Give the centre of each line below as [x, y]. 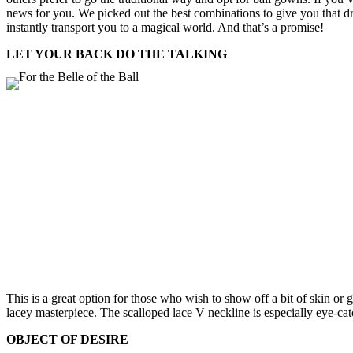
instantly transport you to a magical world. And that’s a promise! [165, 28]
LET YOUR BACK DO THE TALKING [117, 54]
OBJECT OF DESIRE [67, 340]
